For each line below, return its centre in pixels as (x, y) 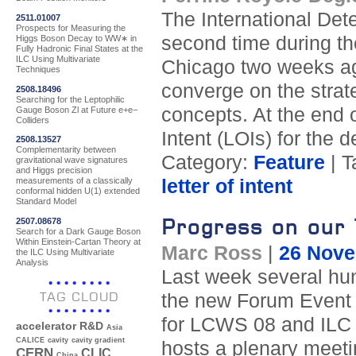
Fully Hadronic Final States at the (79, 48)
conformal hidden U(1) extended (78, 191)
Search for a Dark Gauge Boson (78, 231)
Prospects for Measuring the (71, 27)
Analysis (32, 262)
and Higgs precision (54, 170)
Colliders (33, 120)
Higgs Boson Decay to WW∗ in (76, 38)
